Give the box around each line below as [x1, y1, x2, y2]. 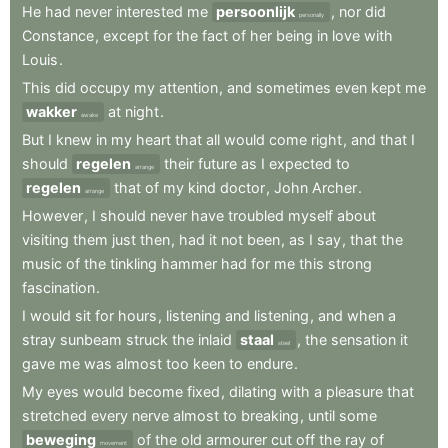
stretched [22, 407, 87, 425]
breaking [241, 407, 299, 425]
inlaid [198, 331, 232, 349]
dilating [229, 383, 277, 401]
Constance [22, 27, 94, 45]
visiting [22, 231, 69, 249]
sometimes [256, 79, 331, 97]
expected [269, 155, 332, 173]
